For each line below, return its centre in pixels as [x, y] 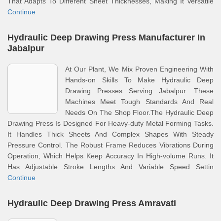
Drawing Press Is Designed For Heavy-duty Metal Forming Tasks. [110, 123]
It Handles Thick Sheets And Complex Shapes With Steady [110, 134]
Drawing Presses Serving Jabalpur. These [139, 91]
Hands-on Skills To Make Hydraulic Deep [139, 80]
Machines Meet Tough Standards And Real [139, 102]
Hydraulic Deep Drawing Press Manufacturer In [106, 37]
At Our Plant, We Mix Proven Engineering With [139, 69]
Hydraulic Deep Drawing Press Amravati [92, 203]
